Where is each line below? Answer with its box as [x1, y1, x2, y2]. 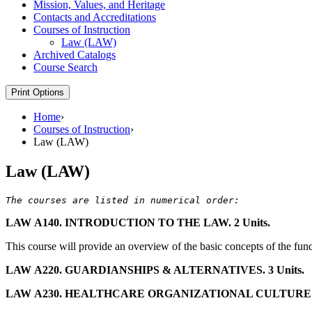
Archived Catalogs [33, 48, 116, 61]
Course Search [33, 61, 97, 73]
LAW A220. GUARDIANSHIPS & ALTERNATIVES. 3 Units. [6, 263, 304, 276]
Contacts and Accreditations [33, 10, 156, 23]
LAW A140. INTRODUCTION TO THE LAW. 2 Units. [6, 216, 270, 228]
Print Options [11, 86, 64, 97]
